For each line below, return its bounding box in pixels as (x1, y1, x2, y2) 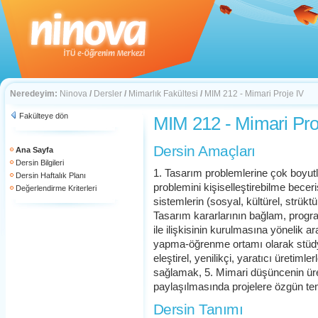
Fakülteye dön (19, 111, 68, 120)
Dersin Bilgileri (16, 158, 64, 167)
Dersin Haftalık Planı (16, 171, 86, 180)
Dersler (94, 89, 122, 99)
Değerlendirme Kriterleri (16, 184, 97, 192)
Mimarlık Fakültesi (128, 89, 198, 99)
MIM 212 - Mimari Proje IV (204, 89, 304, 99)
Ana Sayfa (16, 146, 53, 154)
